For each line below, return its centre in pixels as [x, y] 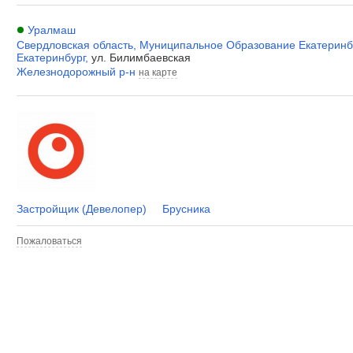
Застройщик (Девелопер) [82, 209]
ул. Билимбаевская [141, 58]
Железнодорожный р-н [76, 72]
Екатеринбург [51, 58]
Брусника [186, 209]
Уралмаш [52, 30]
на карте [158, 72]
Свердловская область [75, 45]
